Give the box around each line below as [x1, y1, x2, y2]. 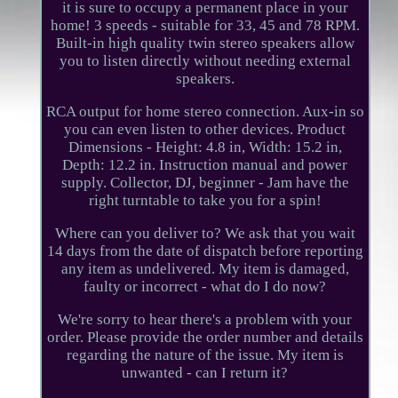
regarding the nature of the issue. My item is [66, 346, 344, 363]
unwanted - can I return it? [122, 363, 289, 381]
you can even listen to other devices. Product [64, 120, 346, 138]
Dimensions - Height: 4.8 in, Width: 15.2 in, [68, 138, 342, 155]
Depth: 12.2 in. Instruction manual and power [62, 155, 348, 173]
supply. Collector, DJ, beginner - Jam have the [60, 173, 349, 191]
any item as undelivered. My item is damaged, [60, 259, 349, 277]
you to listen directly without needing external [59, 52, 351, 69]
